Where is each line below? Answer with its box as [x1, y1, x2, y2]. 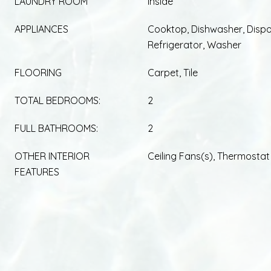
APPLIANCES [15, 22, 68, 35]
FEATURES [15, 165, 59, 178]
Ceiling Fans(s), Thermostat [148, 149, 270, 162]
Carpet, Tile [148, 66, 198, 79]
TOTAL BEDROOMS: [15, 94, 100, 106]
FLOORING [15, 66, 62, 79]
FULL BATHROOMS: [15, 122, 98, 134]
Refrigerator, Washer [148, 38, 241, 51]
